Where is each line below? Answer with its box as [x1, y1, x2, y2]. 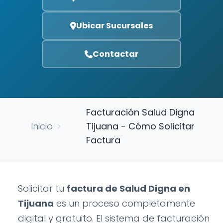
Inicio [31, 120, 53, 132]
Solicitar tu [18, 182, 67, 195]
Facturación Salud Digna [86, 106, 195, 118]
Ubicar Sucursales [76, 20, 153, 31]
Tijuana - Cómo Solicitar [86, 120, 195, 132]
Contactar [93, 48, 138, 60]
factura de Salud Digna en [67, 182, 190, 195]
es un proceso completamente [54, 197, 195, 210]
